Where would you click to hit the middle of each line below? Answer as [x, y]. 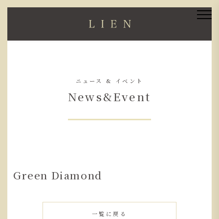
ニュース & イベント [109, 80]
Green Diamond [58, 175]
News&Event [109, 96]
